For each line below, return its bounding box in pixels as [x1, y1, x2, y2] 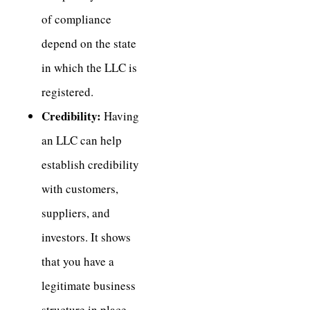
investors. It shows [42, 228, 131, 245]
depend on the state [42, 35, 136, 51]
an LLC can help [42, 131, 122, 148]
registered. [42, 83, 93, 100]
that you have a [42, 253, 114, 269]
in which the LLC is [42, 59, 137, 75]
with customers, [42, 180, 118, 197]
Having [101, 107, 139, 124]
